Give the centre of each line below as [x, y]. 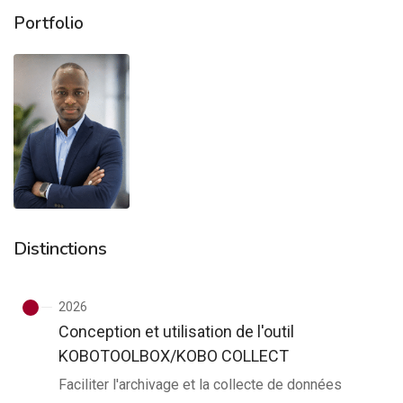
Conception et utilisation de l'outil [176, 331]
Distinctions [60, 248]
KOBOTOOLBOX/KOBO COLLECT [174, 355]
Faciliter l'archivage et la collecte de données [200, 384]
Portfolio [49, 23]
